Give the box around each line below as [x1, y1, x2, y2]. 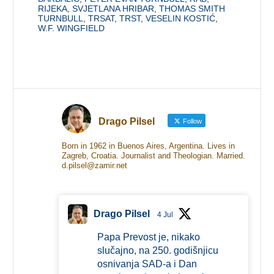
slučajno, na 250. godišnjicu [97, 245, 218, 256]
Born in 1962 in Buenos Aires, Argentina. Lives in [61, 141, 235, 150]
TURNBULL [38, 13, 84, 23]
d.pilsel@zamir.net [61, 160, 127, 170]
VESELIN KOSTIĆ [146, 13, 216, 23]
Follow [180, 117, 202, 125]
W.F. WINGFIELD [38, 23, 105, 33]
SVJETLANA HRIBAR [72, 3, 155, 13]
